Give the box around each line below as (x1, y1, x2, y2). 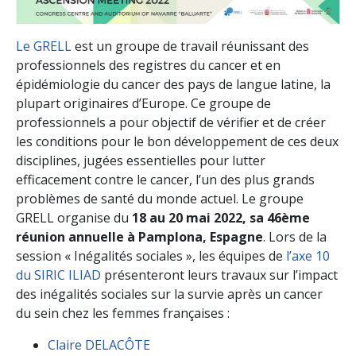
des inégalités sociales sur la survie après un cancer (16, 284, 323, 303)
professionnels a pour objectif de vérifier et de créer (16, 113, 326, 131)
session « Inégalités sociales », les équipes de (16, 246, 286, 265)
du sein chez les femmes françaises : (16, 304, 230, 322)
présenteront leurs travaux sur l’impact (101, 265, 338, 284)
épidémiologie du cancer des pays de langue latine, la (16, 75, 331, 93)
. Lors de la (263, 227, 327, 246)
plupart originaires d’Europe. (16, 94, 191, 112)
